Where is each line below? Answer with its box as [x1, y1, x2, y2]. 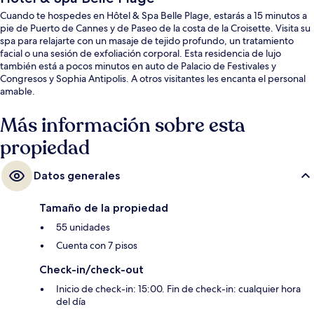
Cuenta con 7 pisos [56, 238, 137, 252]
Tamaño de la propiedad [39, 200, 168, 214]
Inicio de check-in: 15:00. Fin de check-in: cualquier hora [56, 282, 301, 295]
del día [56, 294, 86, 308]
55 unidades [56, 220, 110, 233]
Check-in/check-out [39, 262, 144, 276]
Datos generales [34, 168, 120, 182]
